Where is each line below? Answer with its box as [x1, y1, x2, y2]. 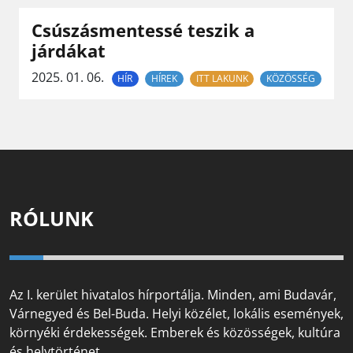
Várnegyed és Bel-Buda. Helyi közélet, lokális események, [9, 305, 344, 323]
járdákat [32, 39, 106, 62]
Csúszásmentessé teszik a [32, 19, 255, 42]
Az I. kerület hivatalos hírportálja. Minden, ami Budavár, [9, 286, 336, 304]
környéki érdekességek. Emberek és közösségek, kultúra [9, 324, 340, 342]
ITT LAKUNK [195, 72, 248, 85]
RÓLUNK [9, 205, 94, 232]
